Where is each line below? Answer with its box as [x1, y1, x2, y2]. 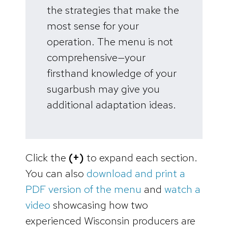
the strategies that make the [47, 3, 179, 17]
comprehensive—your [47, 50, 146, 64]
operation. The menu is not [47, 34, 173, 48]
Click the [25, 151, 69, 165]
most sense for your [47, 18, 139, 33]
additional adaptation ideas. [47, 97, 176, 111]
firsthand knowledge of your [47, 66, 177, 80]
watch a [164, 182, 201, 196]
